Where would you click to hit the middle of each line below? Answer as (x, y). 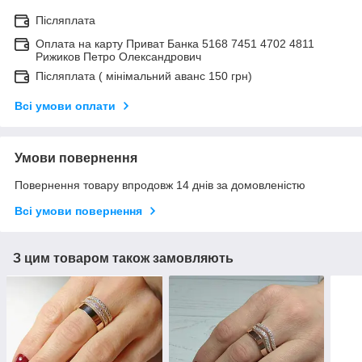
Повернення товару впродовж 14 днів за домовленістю (160, 185)
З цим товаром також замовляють (123, 259)
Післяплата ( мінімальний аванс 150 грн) (144, 76)
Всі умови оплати (65, 106)
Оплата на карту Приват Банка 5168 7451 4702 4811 (175, 44)
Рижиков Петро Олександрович (118, 57)
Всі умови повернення (78, 211)
